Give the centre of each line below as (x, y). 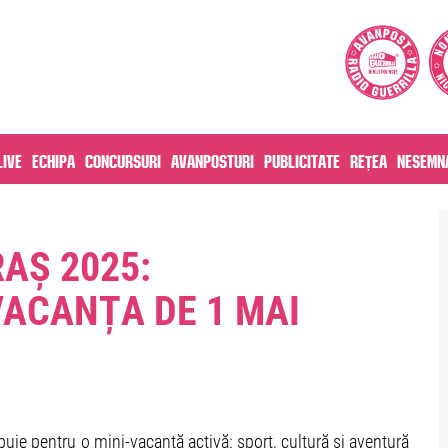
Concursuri (123, 159)
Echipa (53, 159)
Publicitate (302, 159)
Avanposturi (212, 159)
